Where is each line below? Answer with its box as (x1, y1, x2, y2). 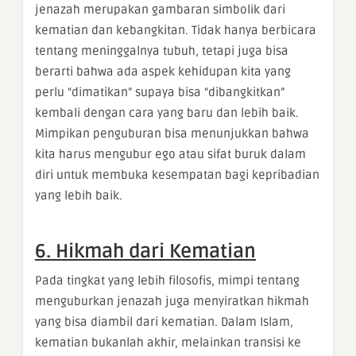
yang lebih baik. (35, 188, 122, 203)
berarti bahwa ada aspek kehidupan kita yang (35, 64, 291, 79)
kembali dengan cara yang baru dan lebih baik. (35, 106, 299, 121)
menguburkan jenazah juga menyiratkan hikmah (35, 294, 309, 309)
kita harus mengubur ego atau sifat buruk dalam (35, 147, 306, 162)
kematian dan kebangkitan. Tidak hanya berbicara (35, 23, 316, 38)
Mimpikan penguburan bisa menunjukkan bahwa (35, 126, 309, 141)
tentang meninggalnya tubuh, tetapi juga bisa (35, 44, 288, 59)
